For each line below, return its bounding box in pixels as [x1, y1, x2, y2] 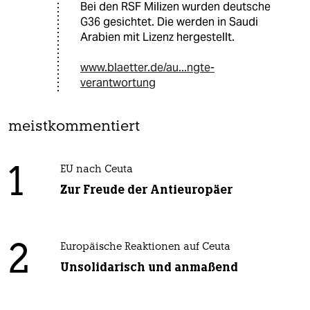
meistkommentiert [8, 119, 140, 134]
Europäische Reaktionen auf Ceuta [60, 241, 230, 253]
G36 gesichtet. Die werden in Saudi [80, 14, 258, 29]
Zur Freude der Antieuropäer [60, 181, 232, 197]
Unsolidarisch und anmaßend [60, 259, 238, 275]
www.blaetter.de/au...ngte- [80, 60, 215, 75]
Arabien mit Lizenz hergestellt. [80, 29, 235, 44]
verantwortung [80, 75, 156, 90]
